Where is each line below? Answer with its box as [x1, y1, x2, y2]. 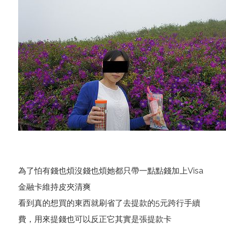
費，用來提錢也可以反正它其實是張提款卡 [18, 214, 172, 224]
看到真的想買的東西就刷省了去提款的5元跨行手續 [18, 198, 200, 208]
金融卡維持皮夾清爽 [18, 182, 91, 192]
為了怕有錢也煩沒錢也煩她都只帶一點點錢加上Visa [18, 166, 203, 176]
